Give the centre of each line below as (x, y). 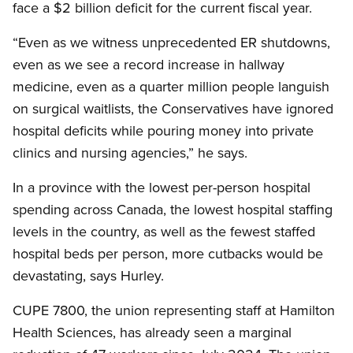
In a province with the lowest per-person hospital (162, 188)
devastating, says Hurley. (88, 276)
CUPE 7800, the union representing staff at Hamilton (174, 310)
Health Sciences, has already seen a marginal (152, 333)
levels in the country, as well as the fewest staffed (164, 232)
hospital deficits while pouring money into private (163, 131)
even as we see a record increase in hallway (149, 65)
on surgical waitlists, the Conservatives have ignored (173, 109)
